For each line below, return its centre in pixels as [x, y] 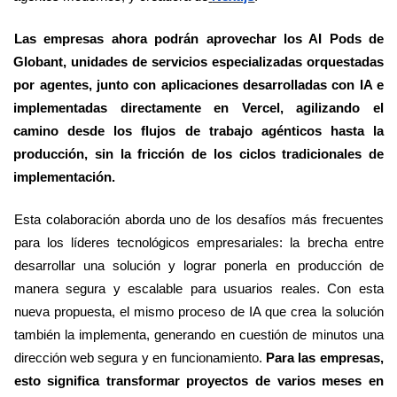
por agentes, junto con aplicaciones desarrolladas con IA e [198, 84]
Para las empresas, [325, 357]
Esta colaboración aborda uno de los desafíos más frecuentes [199, 219]
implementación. [66, 176]
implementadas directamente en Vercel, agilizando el [198, 107]
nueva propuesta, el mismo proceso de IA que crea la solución [198, 311]
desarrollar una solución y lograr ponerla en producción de [198, 265]
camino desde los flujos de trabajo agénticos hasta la [198, 130]
